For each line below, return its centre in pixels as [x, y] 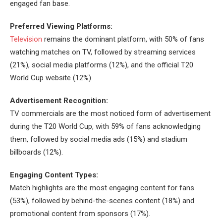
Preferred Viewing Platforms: [61, 26]
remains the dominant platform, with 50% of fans [123, 39]
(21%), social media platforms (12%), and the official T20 [102, 65]
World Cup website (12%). [51, 78]
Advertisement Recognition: [59, 100]
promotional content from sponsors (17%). [80, 213]
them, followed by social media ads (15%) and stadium [99, 139]
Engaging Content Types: [54, 175]
